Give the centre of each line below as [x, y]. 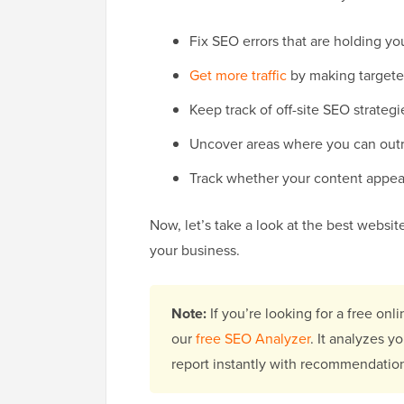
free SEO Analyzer [253, 339]
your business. [195, 251]
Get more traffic [238, 76]
